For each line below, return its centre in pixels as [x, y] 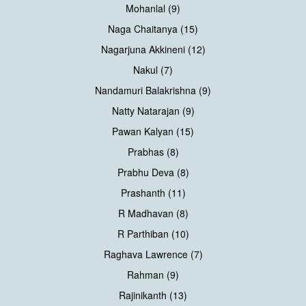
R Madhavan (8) [153, 213]
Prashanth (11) [153, 193]
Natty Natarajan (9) [153, 111]
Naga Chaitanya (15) [153, 29]
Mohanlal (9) [153, 9]
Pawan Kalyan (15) [153, 131]
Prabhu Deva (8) [153, 172]
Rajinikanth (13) [153, 295]
